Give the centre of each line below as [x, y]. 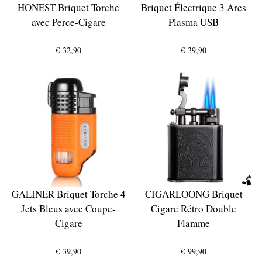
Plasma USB [194, 22]
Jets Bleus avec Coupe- [68, 208]
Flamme [194, 223]
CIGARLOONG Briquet [194, 194]
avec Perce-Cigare [68, 22]
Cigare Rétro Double [194, 208]
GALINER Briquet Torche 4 [68, 194]
